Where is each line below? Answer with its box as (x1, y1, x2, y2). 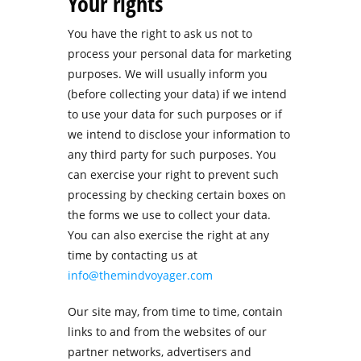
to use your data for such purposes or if (68, 106, 282, 122)
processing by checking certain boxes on (68, 187, 286, 202)
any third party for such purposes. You (68, 147, 276, 162)
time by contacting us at (68, 247, 197, 263)
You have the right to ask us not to (68, 26, 252, 41)
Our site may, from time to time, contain (68, 304, 283, 319)
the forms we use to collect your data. (68, 207, 271, 222)
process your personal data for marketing (68, 46, 292, 61)
